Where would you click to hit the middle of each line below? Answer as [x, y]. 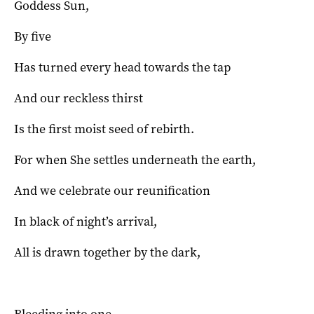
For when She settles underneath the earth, [135, 160]
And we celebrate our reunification [112, 191]
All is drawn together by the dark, [107, 252]
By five [33, 36]
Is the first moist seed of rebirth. [104, 129]
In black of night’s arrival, [86, 221]
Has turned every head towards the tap [123, 67]
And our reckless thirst [78, 98]
